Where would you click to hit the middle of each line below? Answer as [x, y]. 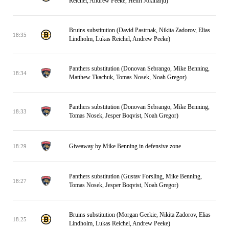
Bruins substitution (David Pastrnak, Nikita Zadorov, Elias [140, 30]
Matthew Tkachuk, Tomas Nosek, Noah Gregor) [128, 77]
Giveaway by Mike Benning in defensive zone [125, 146]
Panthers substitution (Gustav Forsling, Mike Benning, [135, 176]
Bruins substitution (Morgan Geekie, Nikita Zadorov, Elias [140, 215]
